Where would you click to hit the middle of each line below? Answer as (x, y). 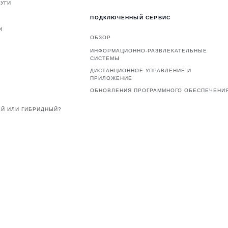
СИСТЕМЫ (105, 59)
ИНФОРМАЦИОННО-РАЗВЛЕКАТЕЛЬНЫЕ (149, 51)
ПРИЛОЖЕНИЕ (111, 78)
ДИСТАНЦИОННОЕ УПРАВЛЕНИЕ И (141, 71)
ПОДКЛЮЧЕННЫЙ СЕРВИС (131, 18)
